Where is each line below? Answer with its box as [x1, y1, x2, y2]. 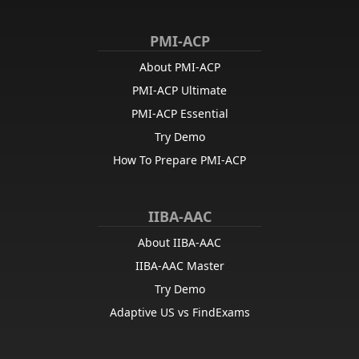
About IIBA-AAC [138, 235, 221, 250]
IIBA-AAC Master [135, 258, 224, 273]
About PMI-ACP [139, 59, 220, 75]
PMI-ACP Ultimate [132, 83, 227, 98]
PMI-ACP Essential [131, 106, 228, 121]
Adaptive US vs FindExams [109, 305, 250, 320]
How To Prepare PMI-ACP [113, 152, 246, 167]
